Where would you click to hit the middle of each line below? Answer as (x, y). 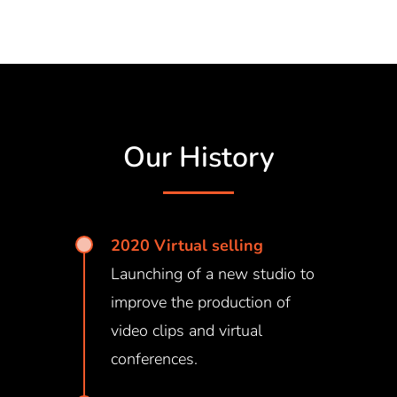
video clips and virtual (186, 330)
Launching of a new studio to (212, 273)
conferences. (154, 358)
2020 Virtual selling (187, 245)
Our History (198, 157)
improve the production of (200, 302)
